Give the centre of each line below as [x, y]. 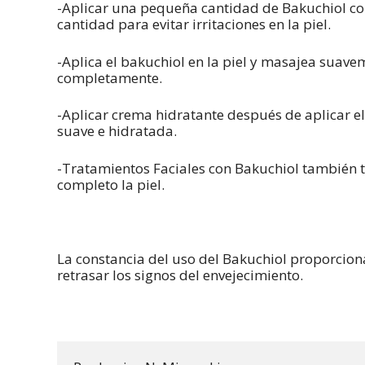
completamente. [110, 77]
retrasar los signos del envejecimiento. [180, 275]
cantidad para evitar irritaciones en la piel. [194, 24]
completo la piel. [111, 184]
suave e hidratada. [117, 131]
